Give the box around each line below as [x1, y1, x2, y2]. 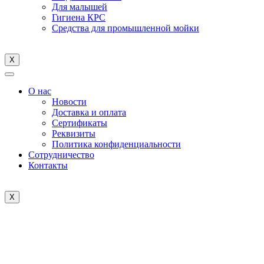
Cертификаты [52, 118, 107, 128]
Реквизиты [52, 128, 95, 138]
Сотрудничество [28, 150, 94, 160]
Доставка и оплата [52, 107, 126, 117]
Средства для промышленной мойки [52, 23, 199, 33]
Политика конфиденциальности [52, 139, 181, 149]
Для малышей [52, 2, 107, 12]
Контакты [28, 160, 68, 170]
